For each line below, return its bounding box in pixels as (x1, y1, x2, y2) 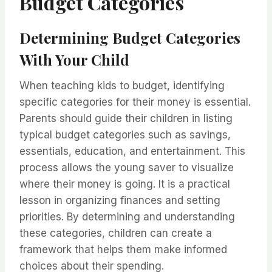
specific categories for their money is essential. (19, 96, 251, 109)
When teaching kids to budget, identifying (19, 80, 225, 92)
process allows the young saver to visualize (19, 161, 234, 174)
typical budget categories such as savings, (19, 129, 231, 141)
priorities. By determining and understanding (19, 211, 235, 223)
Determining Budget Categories (19, 28, 240, 48)
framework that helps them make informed (19, 243, 227, 256)
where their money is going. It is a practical (19, 178, 230, 191)
